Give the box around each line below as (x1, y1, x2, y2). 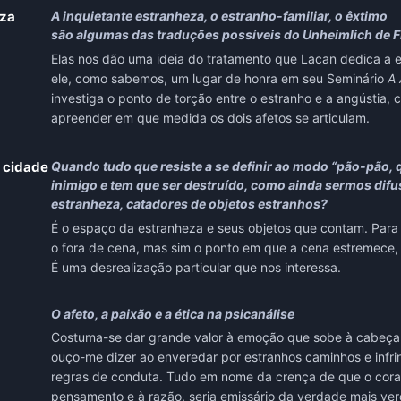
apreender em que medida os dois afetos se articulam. (50, 110, 373, 126)
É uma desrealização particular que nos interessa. (50, 260, 341, 276)
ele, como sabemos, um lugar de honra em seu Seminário (50, 71, 388, 87)
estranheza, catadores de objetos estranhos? (50, 196, 330, 212)
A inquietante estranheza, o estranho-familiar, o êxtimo (50, 8, 388, 24)
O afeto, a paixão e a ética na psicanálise (50, 306, 294, 322)
